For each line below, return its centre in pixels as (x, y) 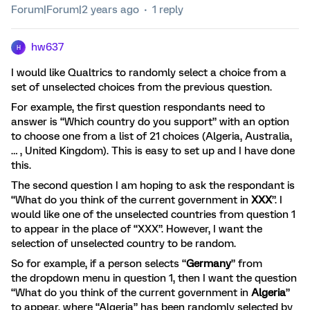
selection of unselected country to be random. (124, 244)
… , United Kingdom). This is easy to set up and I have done (153, 151)
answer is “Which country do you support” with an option (150, 122)
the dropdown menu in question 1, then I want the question (154, 278)
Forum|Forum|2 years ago (75, 10)
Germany (209, 264)
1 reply (168, 10)
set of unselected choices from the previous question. (142, 87)
